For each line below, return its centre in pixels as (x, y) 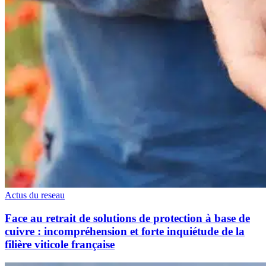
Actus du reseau (35, 195)
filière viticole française (60, 245)
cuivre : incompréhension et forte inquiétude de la (125, 232)
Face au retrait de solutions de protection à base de (127, 218)
